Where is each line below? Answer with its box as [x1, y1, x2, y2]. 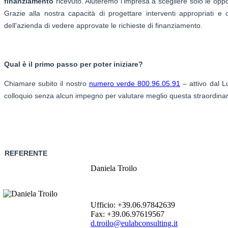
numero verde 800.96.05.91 [89, 79, 181, 88]
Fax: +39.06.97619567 [91, 209, 164, 218]
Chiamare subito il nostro [4, 79, 89, 88]
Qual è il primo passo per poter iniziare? [4, 60, 143, 68]
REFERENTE [5, 149, 47, 157]
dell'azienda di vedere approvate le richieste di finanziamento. [4, 21, 203, 30]
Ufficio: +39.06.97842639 [91, 200, 175, 209]
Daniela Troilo [91, 163, 137, 173]
